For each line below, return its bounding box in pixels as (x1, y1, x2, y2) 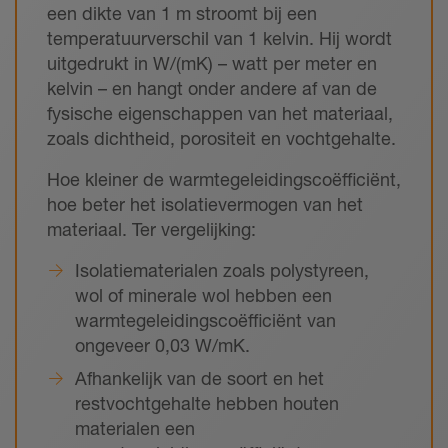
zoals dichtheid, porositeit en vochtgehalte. (47, 127, 396, 150)
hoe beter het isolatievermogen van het (47, 193, 363, 216)
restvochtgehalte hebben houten (75, 392, 339, 415)
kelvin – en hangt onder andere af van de (47, 77, 377, 100)
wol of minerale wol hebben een (75, 284, 332, 307)
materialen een (75, 417, 195, 440)
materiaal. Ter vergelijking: (47, 218, 256, 241)
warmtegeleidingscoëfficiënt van (75, 309, 336, 332)
